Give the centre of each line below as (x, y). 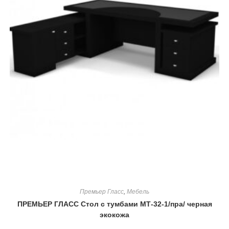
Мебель (138, 192)
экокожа (114, 215)
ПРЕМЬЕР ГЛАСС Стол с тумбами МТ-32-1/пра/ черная (114, 204)
